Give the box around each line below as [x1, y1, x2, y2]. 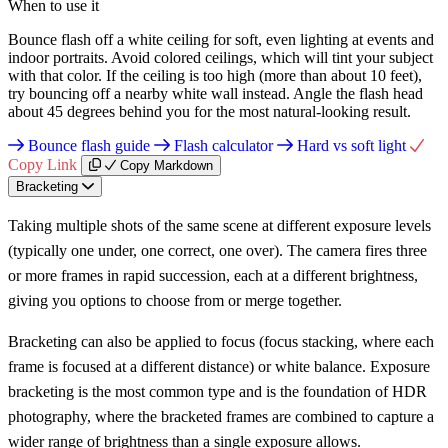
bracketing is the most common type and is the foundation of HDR [8, 382, 427, 400]
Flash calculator [170, 136, 277, 154]
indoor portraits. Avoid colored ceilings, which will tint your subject [8, 48, 433, 66]
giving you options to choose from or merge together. [8, 291, 342, 309]
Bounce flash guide [24, 136, 154, 154]
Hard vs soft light [293, 136, 410, 154]
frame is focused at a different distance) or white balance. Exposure [8, 357, 430, 375]
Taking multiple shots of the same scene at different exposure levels [8, 216, 431, 234]
